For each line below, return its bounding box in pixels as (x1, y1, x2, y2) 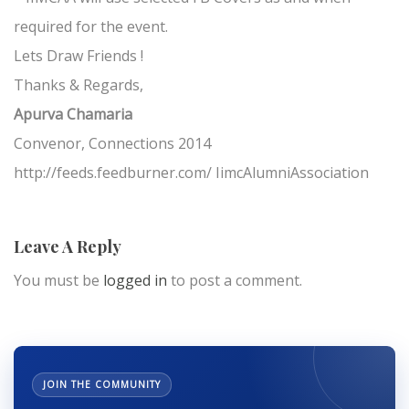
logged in (103, 270, 167, 291)
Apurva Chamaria (14, 104, 132, 125)
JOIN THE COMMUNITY (43, 378, 161, 392)
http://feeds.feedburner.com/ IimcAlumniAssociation (14, 163, 369, 184)
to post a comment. (167, 270, 302, 291)
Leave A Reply (14, 236, 121, 258)
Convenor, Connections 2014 (14, 133, 211, 154)
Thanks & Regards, (14, 75, 143, 96)
